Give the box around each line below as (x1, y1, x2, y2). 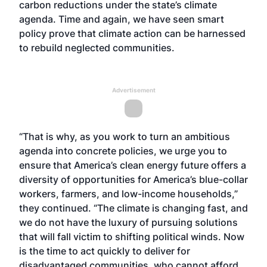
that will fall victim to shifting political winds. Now (19, 231, 244, 243)
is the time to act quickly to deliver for (19, 245, 190, 257)
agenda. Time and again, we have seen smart (19, 13, 224, 25)
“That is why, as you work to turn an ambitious (19, 131, 230, 142)
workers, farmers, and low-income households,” (19, 188, 238, 200)
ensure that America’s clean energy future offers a (19, 159, 246, 171)
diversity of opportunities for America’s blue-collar (19, 173, 248, 185)
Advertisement (111, 86, 156, 94)
